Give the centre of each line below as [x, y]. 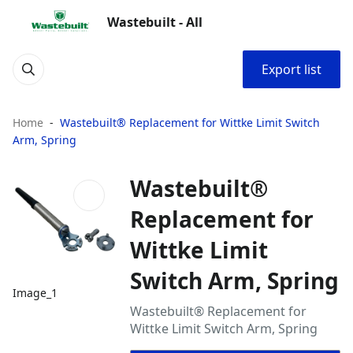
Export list [292, 69]
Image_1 [35, 293]
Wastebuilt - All [155, 22]
